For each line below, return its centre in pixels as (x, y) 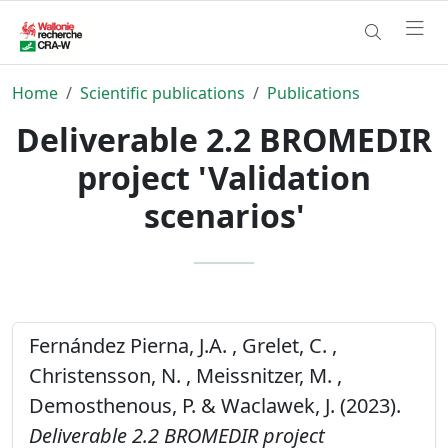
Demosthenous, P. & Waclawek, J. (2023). (215, 405)
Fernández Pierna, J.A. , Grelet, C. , (183, 345)
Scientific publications (162, 92)
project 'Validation (224, 177)
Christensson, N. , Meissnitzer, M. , (185, 375)
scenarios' (224, 215)
